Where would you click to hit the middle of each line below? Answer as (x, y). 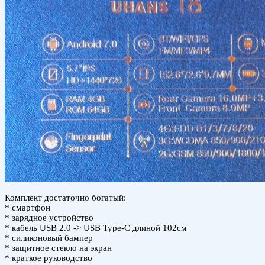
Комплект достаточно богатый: (65, 197)
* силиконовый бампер (49, 237)
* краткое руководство (49, 258)
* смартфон (28, 207)
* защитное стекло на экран (58, 248)
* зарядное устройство (49, 217)
